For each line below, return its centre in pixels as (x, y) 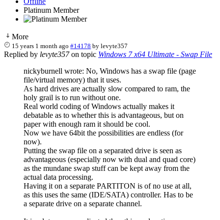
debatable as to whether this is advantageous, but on (104, 115)
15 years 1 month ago (41, 46)
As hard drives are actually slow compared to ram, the (107, 88)
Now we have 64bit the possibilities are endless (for (103, 133)
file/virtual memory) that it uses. (72, 80)
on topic (84, 54)
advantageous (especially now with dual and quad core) (110, 159)
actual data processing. (58, 177)
